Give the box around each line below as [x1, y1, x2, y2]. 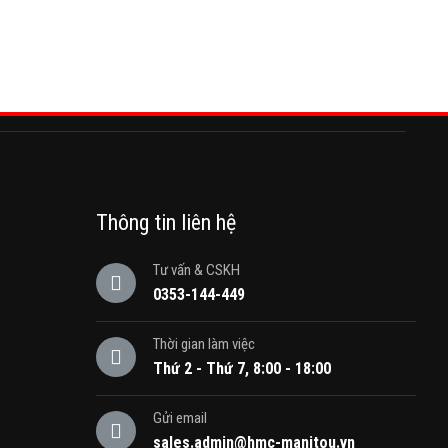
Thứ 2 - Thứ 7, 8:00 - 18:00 [152, 359, 331, 378]
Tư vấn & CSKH [152, 261, 240, 279]
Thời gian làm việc [152, 335, 255, 353]
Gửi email [152, 409, 207, 427]
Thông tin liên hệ [96, 210, 236, 235]
